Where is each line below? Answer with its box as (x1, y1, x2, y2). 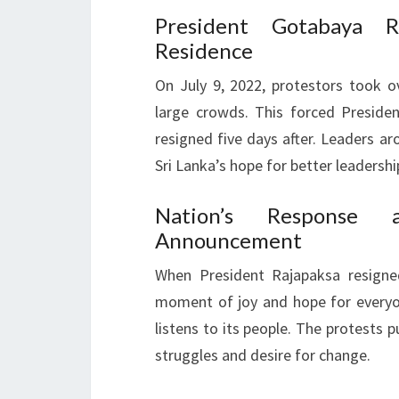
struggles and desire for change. (155, 345, 370, 365)
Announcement (155, 227, 302, 253)
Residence (155, 37, 253, 63)
